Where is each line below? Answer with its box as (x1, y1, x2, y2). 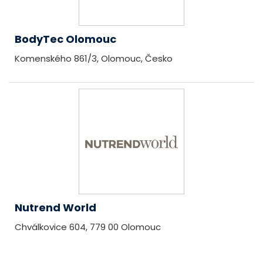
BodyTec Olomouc (15, 32, 116, 46)
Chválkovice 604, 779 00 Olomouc (15, 221, 161, 233)
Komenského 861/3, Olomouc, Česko (15, 52, 173, 65)
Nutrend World (15, 200, 96, 215)
